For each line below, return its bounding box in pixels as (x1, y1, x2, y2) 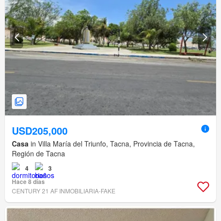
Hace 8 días (12, 177, 45, 186)
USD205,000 (12, 123, 68, 138)
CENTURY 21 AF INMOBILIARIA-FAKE (12, 186, 115, 195)
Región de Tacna (12, 148, 65, 159)
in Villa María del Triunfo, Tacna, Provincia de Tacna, (29, 139, 195, 149)
